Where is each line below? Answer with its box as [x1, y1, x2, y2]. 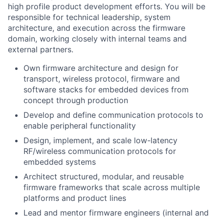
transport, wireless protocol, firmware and [23, 74, 180, 84]
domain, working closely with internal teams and [8, 34, 187, 44]
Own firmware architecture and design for [23, 63, 178, 73]
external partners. [8, 44, 73, 55]
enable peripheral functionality [23, 121, 136, 131]
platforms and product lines [23, 193, 126, 203]
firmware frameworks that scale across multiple [23, 182, 200, 193]
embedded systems [23, 157, 96, 167]
